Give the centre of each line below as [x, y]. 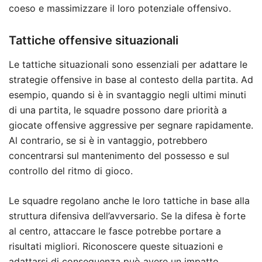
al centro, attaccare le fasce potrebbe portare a [115, 231]
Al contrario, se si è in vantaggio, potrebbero [108, 141]
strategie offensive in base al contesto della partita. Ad [131, 80]
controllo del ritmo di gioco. [71, 171]
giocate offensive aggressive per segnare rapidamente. [131, 125]
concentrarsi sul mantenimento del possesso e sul [119, 156]
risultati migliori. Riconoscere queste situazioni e [116, 247]
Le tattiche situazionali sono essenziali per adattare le [128, 65]
